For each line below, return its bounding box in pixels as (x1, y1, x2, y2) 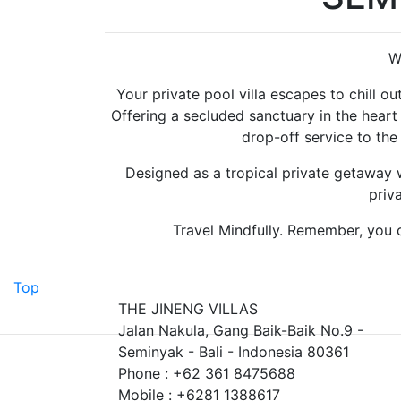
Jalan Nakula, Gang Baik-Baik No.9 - (118, 321, 363, 339)
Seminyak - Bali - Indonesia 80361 (118, 343, 349, 361)
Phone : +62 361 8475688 (118, 364, 295, 382)
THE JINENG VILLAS (118, 300, 258, 318)
